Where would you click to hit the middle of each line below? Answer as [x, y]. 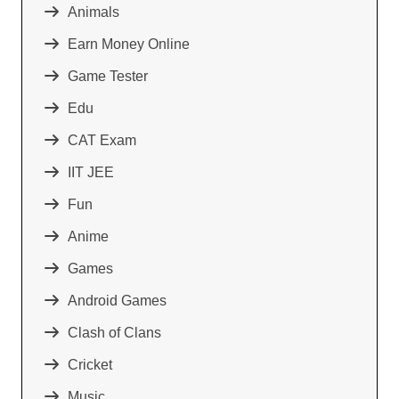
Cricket [90, 364]
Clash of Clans [114, 332]
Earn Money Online [129, 44]
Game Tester [108, 76]
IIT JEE [91, 172]
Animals [94, 12]
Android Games [117, 300]
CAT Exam [102, 140]
